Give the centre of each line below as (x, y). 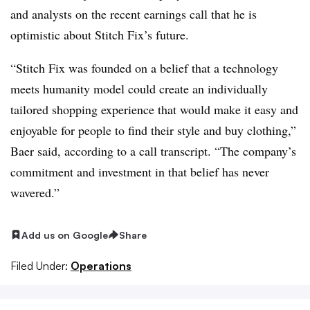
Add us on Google (65, 235)
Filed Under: (39, 266)
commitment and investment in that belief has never (140, 171)
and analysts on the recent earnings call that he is (134, 13)
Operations (101, 266)
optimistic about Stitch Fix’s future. (100, 34)
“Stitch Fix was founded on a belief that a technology (144, 67)
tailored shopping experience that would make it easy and (154, 109)
